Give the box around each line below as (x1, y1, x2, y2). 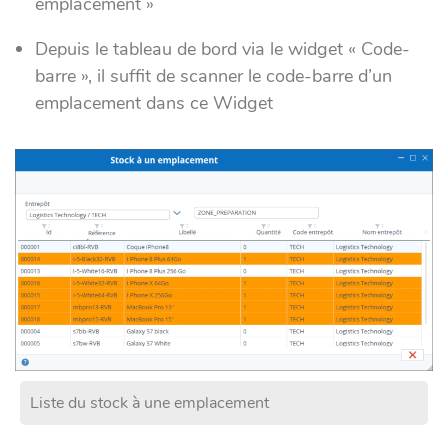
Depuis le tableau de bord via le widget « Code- (35, 37, 410, 61)
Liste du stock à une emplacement (30, 391, 269, 414)
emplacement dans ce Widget (35, 91, 273, 115)
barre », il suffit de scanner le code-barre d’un (35, 64, 392, 88)
